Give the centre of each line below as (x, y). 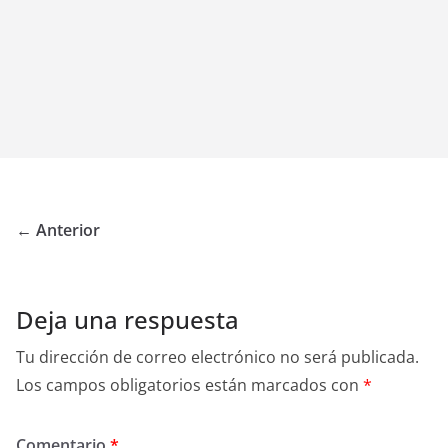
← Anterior (58, 230)
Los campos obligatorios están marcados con (189, 385)
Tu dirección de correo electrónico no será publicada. (217, 357)
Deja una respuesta (127, 320)
